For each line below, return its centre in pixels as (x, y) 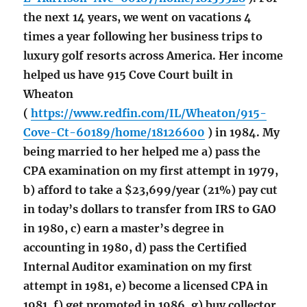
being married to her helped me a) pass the (142, 152)
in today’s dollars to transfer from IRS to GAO (150, 209)
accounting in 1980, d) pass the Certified (135, 248)
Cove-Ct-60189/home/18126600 (114, 133)
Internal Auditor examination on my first (138, 267)
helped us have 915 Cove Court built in (128, 75)
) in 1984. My (243, 133)
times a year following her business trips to (143, 37)
